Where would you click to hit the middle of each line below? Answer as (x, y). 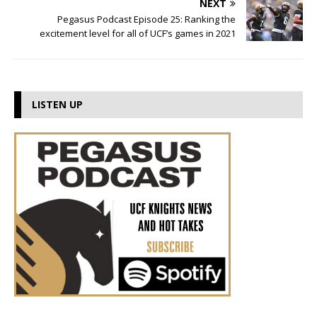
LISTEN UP (57, 105)
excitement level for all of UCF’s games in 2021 (138, 34)
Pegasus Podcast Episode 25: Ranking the (146, 19)
